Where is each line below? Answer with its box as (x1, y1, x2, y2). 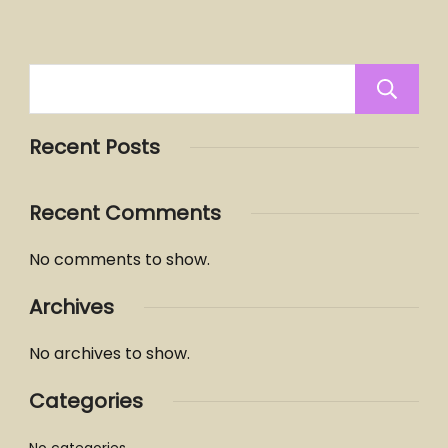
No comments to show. (29, 248, 210, 271)
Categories (29, 387, 143, 415)
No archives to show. (29, 342, 190, 365)
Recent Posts (29, 133, 160, 161)
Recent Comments (29, 199, 221, 227)
